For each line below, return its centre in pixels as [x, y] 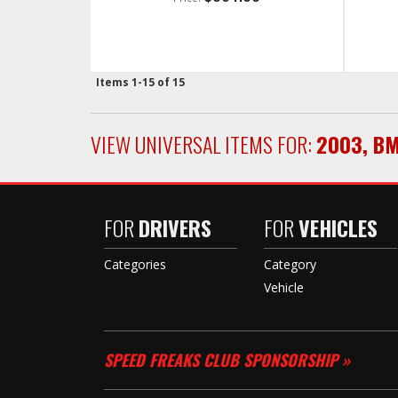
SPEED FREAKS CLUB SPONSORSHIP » [227, 360]
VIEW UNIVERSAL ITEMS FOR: [203, 144]
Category [290, 264]
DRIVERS [175, 227]
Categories [135, 264]
